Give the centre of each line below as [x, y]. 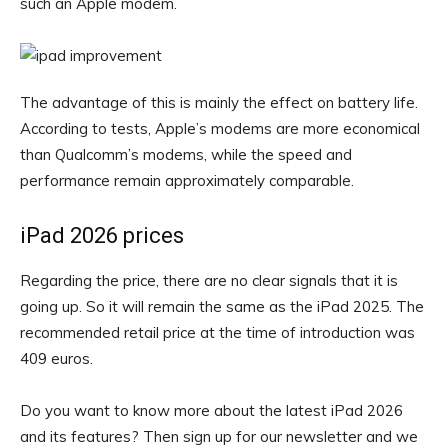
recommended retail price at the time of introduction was [217, 333]
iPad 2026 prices [102, 236]
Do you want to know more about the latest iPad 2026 [211, 411]
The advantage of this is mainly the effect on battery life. [219, 103]
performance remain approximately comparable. [187, 181]
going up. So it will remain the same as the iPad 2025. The [222, 307]
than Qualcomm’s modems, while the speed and [186, 155]
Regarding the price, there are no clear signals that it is [209, 281]
